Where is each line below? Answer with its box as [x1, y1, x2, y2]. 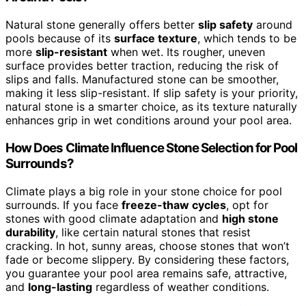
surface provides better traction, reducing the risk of [5, 59, 279, 73]
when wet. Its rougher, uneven [107, 45, 265, 59]
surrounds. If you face [5, 197, 122, 212]
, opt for [226, 197, 268, 212]
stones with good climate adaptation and [5, 211, 222, 225]
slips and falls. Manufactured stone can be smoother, [5, 72, 279, 87]
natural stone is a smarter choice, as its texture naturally [5, 100, 297, 114]
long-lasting [28, 279, 92, 294]
